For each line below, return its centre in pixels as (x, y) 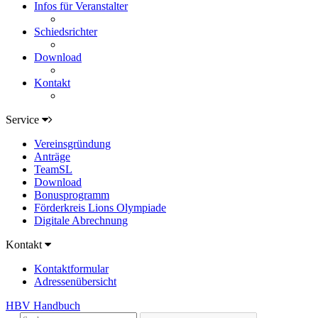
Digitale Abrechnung (81, 220)
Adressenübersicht (75, 281)
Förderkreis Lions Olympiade (100, 208)
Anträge (52, 157)
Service (24, 120)
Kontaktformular (71, 269)
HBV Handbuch (43, 306)
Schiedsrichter (66, 32)
